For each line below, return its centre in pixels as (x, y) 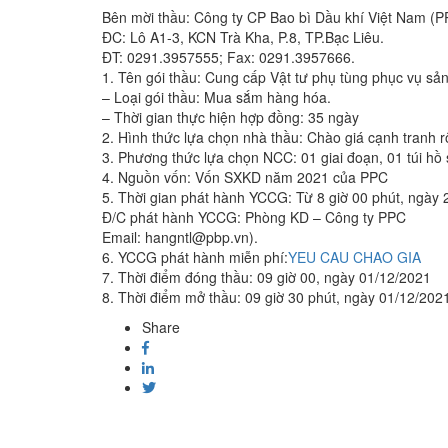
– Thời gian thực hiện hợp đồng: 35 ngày (230, 117)
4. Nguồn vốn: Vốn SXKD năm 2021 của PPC (245, 177)
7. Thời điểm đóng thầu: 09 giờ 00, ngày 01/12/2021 (266, 277)
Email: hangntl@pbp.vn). (180, 237)
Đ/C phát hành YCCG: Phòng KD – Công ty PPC (254, 217)
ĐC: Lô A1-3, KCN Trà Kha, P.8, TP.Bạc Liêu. (243, 37)
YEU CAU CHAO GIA (354, 257)
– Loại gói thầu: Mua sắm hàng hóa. (216, 97)
